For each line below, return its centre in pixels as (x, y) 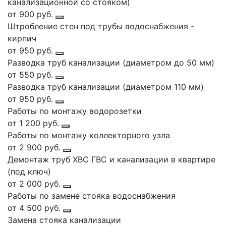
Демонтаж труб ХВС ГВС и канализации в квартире (111, 159)
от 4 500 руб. (35, 208)
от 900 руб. (32, 14)
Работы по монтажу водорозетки (75, 111)
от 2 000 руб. (35, 183)
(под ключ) (29, 171)
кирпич (22, 38)
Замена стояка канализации (64, 220)
